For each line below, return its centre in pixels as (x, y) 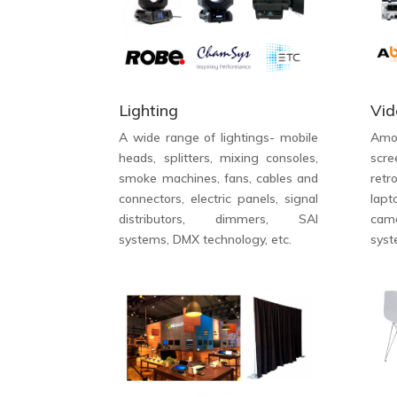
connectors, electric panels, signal (218, 199)
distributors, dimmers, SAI (218, 219)
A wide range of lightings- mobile (218, 138)
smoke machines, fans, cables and (218, 179)
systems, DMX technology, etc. (206, 240)
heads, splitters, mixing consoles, (218, 158)
